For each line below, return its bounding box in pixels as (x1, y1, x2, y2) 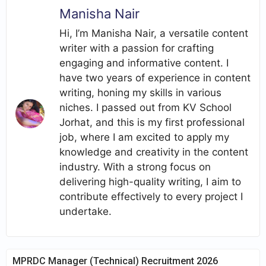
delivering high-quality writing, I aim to (59, 176, 241, 188)
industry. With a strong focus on (59, 161, 211, 173)
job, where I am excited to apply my (59, 131, 229, 144)
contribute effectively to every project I (59, 191, 243, 203)
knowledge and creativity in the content (59, 146, 248, 159)
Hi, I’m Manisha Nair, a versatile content (59, 27, 248, 40)
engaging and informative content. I (59, 57, 229, 69)
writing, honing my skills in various (59, 87, 221, 99)
